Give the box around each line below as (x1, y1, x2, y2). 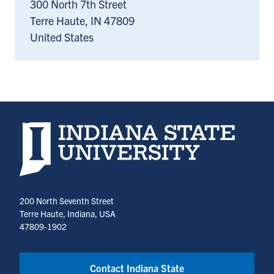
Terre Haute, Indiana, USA (20, 207, 116, 219)
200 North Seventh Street (20, 194, 114, 206)
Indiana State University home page (20, 122, 184, 136)
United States (29, 30, 94, 45)
